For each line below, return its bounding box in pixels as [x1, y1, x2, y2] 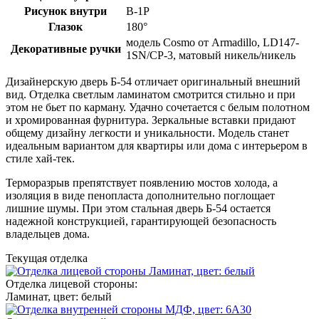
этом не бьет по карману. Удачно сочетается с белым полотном [6, 100, 310, 113]
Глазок [48, 20, 83, 33]
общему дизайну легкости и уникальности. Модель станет [6, 126, 289, 139]
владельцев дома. [6, 227, 90, 240]
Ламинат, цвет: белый [6, 290, 112, 303]
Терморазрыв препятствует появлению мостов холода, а [6, 176, 278, 189]
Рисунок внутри [24, 4, 107, 17]
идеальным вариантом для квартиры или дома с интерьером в [6, 139, 308, 152]
